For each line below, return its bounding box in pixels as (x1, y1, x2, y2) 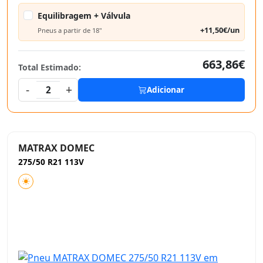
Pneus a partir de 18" (38, 25, 102, 35)
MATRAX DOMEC (18, 141, 95, 154)
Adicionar (147, 84, 184, 95)
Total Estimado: (18, 62, 81, 73)
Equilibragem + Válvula (38, 10, 130, 21)
